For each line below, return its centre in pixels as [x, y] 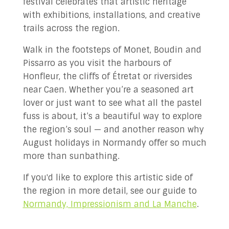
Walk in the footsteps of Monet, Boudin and [112, 50]
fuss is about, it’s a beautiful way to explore [112, 116]
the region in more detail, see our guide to [110, 191]
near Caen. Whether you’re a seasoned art [108, 90]
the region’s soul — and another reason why [113, 130]
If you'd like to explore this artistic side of [108, 178]
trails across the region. [71, 28]
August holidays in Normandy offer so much [114, 143]
